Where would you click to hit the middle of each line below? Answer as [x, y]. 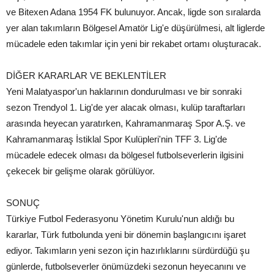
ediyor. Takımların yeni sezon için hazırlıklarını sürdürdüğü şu [128, 250]
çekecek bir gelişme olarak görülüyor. [80, 171]
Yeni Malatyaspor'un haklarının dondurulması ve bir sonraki [124, 91]
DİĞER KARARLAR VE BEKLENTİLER [86, 75]
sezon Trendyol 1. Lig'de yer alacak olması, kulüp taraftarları [126, 107]
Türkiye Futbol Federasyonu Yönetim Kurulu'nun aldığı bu [120, 218]
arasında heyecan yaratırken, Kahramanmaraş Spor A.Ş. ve [126, 123]
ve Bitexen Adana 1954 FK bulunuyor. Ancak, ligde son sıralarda [133, 12]
